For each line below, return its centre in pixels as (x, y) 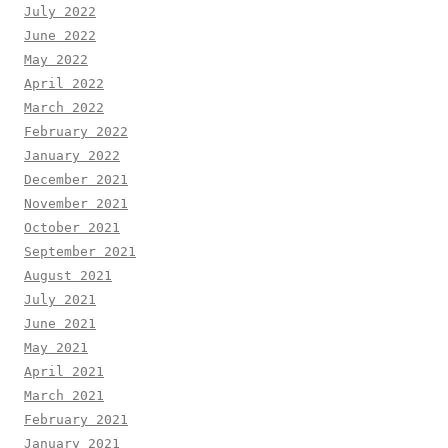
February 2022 (76, 131)
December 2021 (76, 179)
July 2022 (60, 11)
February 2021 (76, 419)
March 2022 (64, 107)
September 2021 (80, 251)
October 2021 (72, 227)
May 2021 (56, 347)
